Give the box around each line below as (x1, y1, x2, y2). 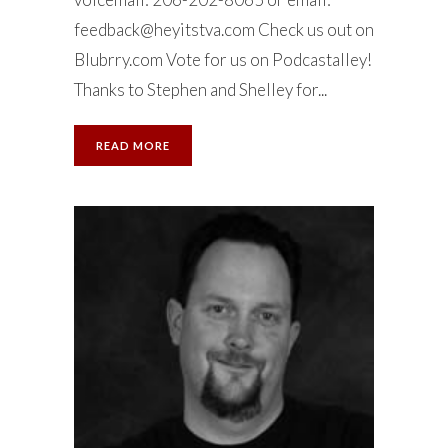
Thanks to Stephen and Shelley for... (74, 79, 327, 100)
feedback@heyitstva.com (74, 19, 255, 40)
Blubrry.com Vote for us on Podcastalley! (74, 49, 372, 70)
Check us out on (255, 19, 374, 40)
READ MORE (96, 139, 170, 152)
